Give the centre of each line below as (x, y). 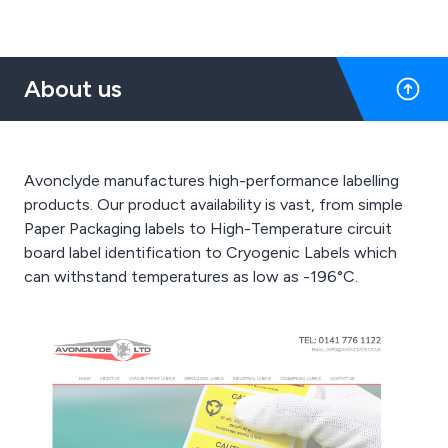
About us (73, 88)
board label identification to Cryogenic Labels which (210, 252)
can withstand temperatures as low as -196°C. (191, 276)
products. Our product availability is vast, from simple (213, 204)
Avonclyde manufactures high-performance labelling (211, 180)
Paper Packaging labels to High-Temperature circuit (208, 228)
